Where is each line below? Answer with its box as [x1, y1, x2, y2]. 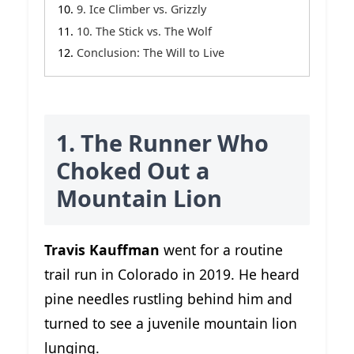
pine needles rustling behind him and [44, 288, 292, 308]
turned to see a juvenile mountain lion [44, 313, 297, 333]
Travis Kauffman [44, 239, 160, 259]
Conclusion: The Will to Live [77, 45, 225, 61]
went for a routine [160, 239, 283, 259]
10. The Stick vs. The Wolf [77, 23, 213, 39]
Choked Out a [56, 154, 209, 186]
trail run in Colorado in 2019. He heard [44, 264, 299, 284]
